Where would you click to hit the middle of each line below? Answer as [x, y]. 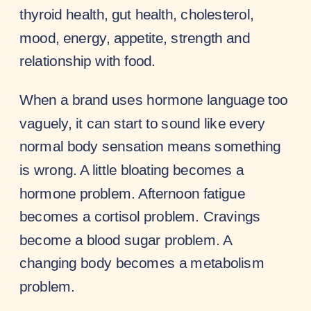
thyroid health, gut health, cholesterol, [137, 14]
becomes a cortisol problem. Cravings [140, 216]
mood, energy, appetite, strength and [135, 37]
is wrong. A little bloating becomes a [132, 170]
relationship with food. [88, 61]
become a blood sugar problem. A [126, 239]
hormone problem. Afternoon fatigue [132, 193]
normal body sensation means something [150, 146]
